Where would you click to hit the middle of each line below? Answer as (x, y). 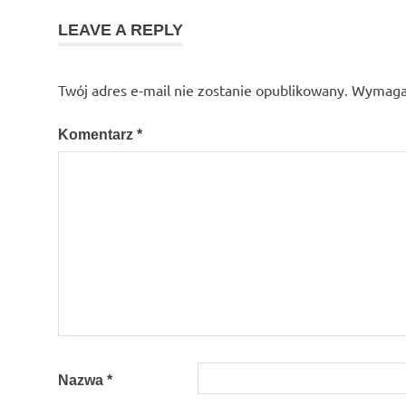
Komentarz (97, 134)
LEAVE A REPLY (121, 29)
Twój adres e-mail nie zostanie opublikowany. (203, 89)
